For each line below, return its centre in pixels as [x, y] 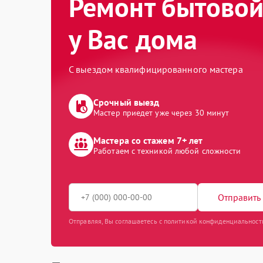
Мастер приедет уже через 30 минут [161, 113]
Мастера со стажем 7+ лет [148, 140]
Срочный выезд [127, 102]
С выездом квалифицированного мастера [156, 69]
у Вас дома [133, 39]
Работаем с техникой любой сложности [167, 151]
